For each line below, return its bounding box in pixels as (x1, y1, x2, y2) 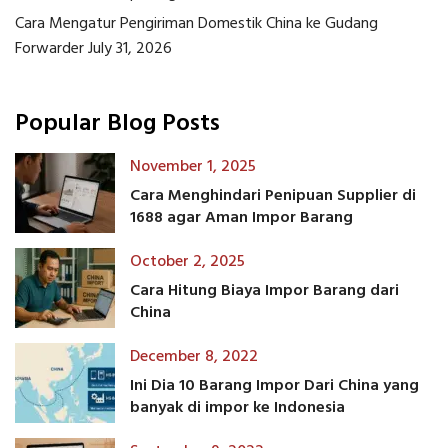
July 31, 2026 (88, 36, 172, 63)
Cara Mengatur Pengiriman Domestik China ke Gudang (15, 11, 378, 38)
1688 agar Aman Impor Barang (130, 204, 353, 231)
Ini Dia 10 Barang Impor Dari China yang (130, 372, 419, 399)
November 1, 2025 (130, 153, 256, 180)
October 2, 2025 (130, 248, 245, 275)
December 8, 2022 (130, 343, 258, 370)
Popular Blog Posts (15, 105, 220, 144)
